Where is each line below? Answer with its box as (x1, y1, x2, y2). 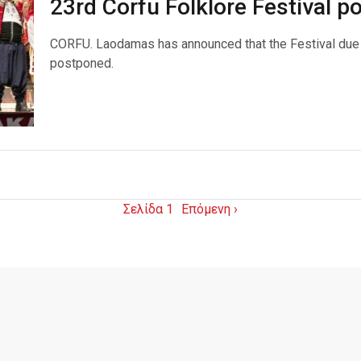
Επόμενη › (181, 201, 238, 218)
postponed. (49, 55, 114, 71)
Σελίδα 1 (123, 201, 173, 218)
